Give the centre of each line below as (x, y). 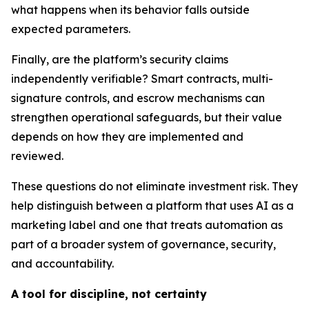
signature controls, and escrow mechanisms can (138, 98)
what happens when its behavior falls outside (130, 10)
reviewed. (37, 156)
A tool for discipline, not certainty (109, 294)
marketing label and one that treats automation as (147, 225)
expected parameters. (71, 29)
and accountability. (62, 264)
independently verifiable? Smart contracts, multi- (142, 79)
